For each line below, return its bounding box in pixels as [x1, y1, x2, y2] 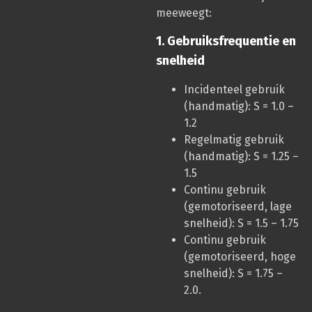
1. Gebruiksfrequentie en [156, 33, 296, 49]
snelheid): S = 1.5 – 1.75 [184, 217, 299, 231]
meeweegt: [156, 6, 212, 19]
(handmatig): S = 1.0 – [184, 100, 294, 114]
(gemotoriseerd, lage [184, 200, 292, 214]
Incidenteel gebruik [184, 83, 285, 97]
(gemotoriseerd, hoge [184, 250, 296, 264]
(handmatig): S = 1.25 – [184, 150, 299, 164]
